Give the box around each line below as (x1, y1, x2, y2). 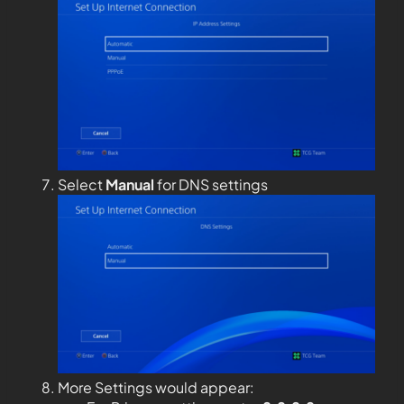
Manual (106, 174, 154, 194)
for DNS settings (154, 174, 268, 194)
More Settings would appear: (58, 377, 254, 397)
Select (58, 174, 106, 194)
